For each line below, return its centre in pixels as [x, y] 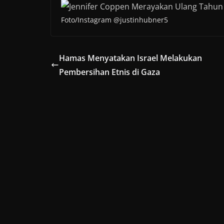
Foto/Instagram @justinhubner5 [114, 20]
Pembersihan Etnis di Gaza [109, 72]
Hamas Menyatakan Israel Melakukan [130, 58]
